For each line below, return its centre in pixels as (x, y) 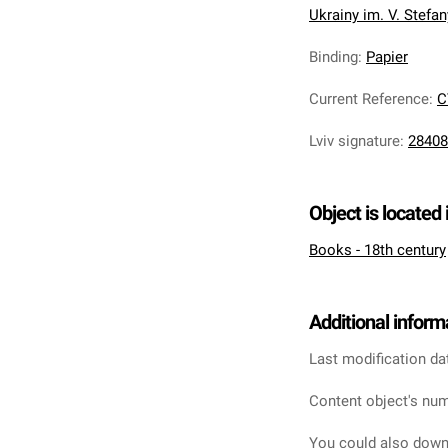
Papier (387, 57)
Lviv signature (354, 141)
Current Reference (369, 99)
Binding (333, 57)
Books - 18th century (377, 250)
